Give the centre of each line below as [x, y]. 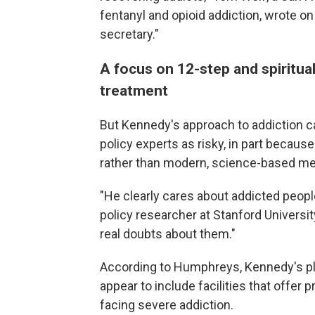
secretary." [129, 34]
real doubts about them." [168, 233]
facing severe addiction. [167, 304]
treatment [134, 90]
